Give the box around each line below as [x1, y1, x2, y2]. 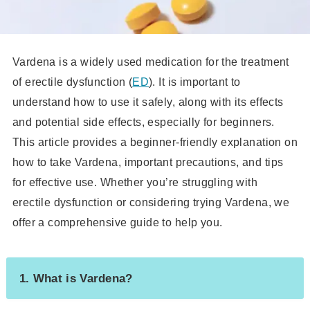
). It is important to [149, 75, 241, 89]
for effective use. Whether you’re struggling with [12, 176, 258, 189]
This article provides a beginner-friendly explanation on [12, 136, 298, 149]
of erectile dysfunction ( [12, 75, 133, 89]
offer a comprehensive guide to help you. [12, 216, 223, 229]
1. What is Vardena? [19, 271, 133, 285]
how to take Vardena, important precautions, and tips [12, 156, 284, 169]
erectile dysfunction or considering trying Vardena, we [12, 196, 290, 209]
